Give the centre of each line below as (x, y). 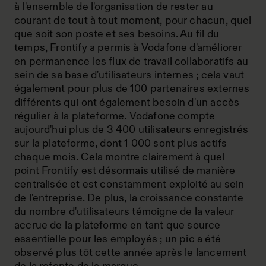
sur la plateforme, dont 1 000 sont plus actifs (121, 143)
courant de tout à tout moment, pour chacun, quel (133, 20)
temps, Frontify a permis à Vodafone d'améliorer (128, 48)
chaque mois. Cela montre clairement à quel (120, 157)
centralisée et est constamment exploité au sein (129, 184)
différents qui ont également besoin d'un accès (127, 102)
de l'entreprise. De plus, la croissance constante (129, 198)
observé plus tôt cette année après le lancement (131, 253)
